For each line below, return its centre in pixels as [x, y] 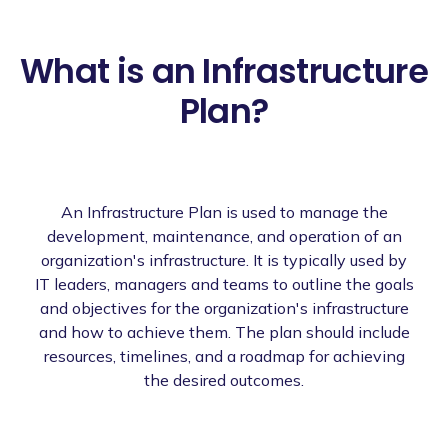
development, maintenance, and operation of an [224, 235]
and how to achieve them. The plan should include [224, 331]
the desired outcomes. [224, 379]
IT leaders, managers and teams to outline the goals [224, 283]
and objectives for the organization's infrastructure [224, 307]
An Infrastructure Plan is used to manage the [224, 211]
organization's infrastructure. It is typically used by [224, 259]
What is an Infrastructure [224, 71]
